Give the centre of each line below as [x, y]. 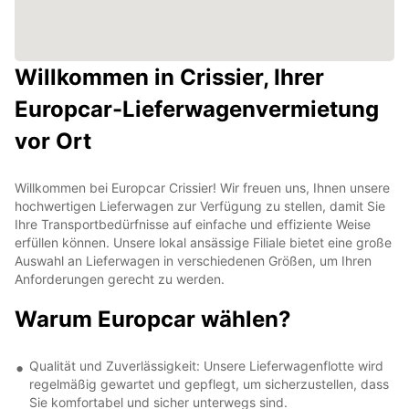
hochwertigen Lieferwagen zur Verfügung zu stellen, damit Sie [200, 205]
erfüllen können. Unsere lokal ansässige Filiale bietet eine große [203, 242]
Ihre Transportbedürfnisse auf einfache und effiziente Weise [193, 224]
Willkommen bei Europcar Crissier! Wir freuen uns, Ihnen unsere [202, 187]
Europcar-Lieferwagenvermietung [197, 109]
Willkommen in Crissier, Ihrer [169, 77]
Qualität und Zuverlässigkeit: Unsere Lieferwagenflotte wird [206, 365]
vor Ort [53, 141]
